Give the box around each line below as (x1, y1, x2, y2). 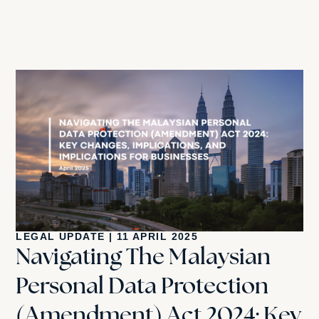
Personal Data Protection (16, 269, 269, 300)
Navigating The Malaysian (16, 240, 271, 271)
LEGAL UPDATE (16, 230, 105, 242)
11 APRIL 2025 (116, 230, 199, 242)
